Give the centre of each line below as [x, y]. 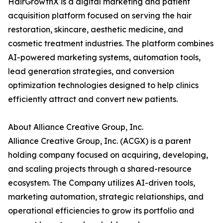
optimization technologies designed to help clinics [103, 85]
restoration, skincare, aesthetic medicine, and [96, 30]
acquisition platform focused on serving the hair [100, 16]
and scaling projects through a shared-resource [100, 169]
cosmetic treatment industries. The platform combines [111, 44]
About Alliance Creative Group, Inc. [76, 127]
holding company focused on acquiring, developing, [108, 155]
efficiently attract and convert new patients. [93, 99]
